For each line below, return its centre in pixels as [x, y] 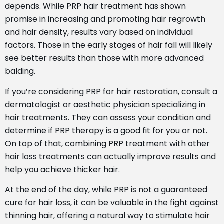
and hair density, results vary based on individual [99, 32]
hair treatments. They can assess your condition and [108, 117]
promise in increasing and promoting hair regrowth [105, 19]
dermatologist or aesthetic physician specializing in [105, 104]
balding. [20, 71]
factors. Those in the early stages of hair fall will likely [109, 45]
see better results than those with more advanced [104, 58]
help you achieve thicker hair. [62, 169]
